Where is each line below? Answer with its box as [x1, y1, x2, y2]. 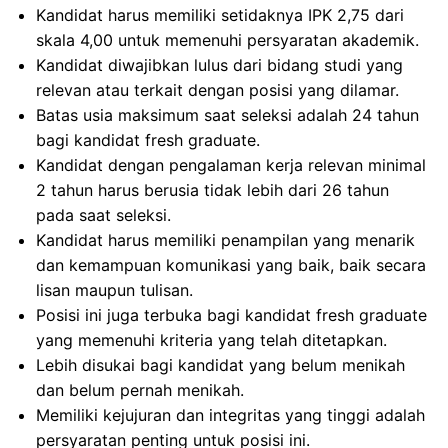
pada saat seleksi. [36, 205, 171, 226]
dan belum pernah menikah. [36, 380, 244, 401]
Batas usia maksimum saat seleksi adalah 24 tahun [36, 105, 419, 126]
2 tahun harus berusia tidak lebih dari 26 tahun [36, 180, 389, 201]
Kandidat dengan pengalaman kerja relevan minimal [36, 155, 426, 176]
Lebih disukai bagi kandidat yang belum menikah [36, 355, 405, 376]
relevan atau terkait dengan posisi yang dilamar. [36, 80, 399, 101]
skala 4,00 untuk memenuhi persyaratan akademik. [36, 30, 419, 51]
